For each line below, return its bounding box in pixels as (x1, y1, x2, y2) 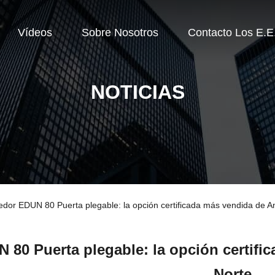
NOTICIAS (90, 81, 185, 103)
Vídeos (18, 26, 52, 39)
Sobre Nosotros (82, 26, 158, 39)
